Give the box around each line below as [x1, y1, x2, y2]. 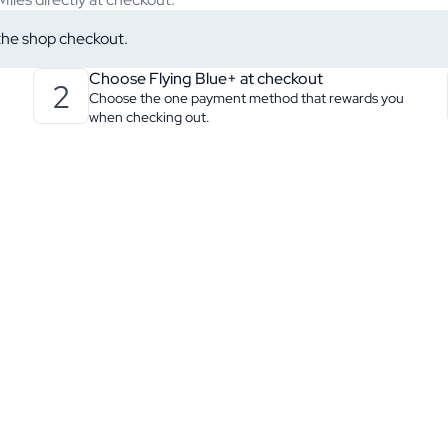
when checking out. [89, 108, 211, 126]
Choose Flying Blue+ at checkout [89, 68, 324, 89]
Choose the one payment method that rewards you [89, 89, 405, 107]
